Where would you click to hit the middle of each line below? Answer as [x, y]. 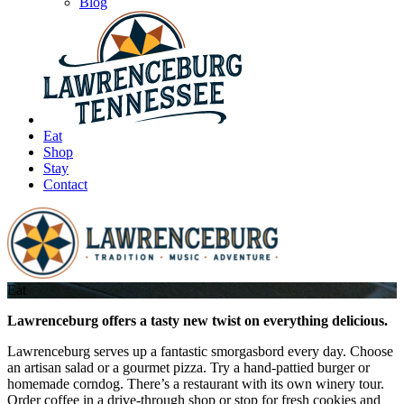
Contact [65, 184]
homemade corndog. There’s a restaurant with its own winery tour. [196, 384]
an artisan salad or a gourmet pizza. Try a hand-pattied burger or [188, 367]
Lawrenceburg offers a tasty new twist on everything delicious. [197, 321]
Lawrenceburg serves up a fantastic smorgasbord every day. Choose [200, 351]
